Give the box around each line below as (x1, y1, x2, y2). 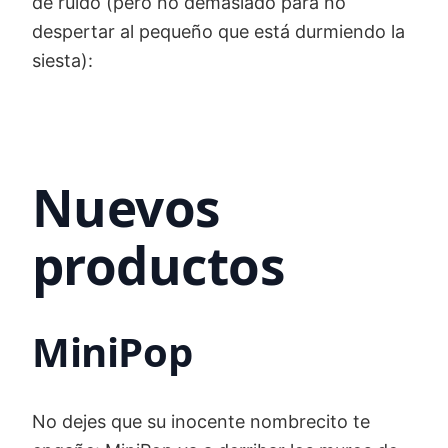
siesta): (32, 50, 93, 72)
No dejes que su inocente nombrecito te (32, 411, 370, 433)
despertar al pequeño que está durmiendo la (32, 21, 405, 43)
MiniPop (32, 324, 193, 380)
